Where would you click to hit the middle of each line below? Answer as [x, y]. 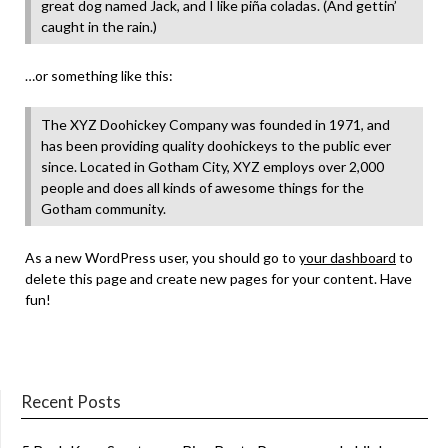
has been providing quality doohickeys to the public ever [216, 145]
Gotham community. [103, 208]
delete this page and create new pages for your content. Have [218, 278]
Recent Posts [71, 401]
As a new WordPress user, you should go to [162, 257]
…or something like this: [99, 75]
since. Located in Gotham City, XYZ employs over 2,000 [212, 166]
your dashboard [347, 257]
